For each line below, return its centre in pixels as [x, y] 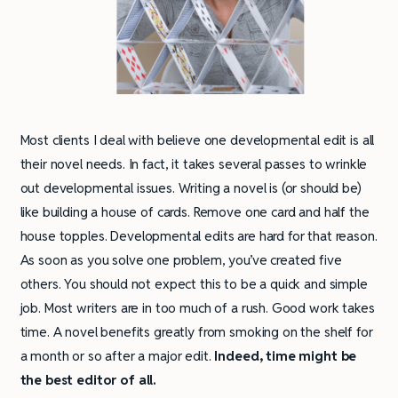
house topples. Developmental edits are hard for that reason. [199, 236]
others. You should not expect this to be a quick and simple [194, 284]
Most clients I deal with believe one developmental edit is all [197, 140]
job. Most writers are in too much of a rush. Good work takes [197, 308]
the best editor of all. [88, 380]
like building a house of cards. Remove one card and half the [195, 212]
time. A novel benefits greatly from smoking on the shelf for [196, 332]
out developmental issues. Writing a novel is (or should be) [191, 188]
